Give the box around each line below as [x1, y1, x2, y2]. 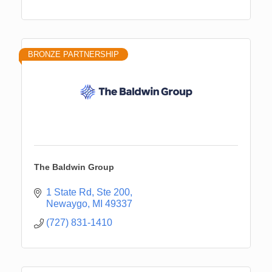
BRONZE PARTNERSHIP [28, 49, 119, 59]
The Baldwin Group [34, 161, 114, 172]
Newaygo [46, 198, 87, 209]
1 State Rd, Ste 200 [46, 186, 130, 197]
